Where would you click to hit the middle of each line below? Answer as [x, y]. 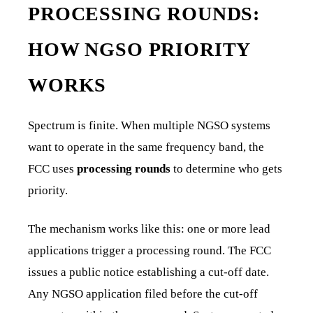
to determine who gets [226, 168]
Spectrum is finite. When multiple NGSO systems [149, 125]
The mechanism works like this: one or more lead [149, 228]
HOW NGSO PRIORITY [139, 49]
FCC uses [52, 168]
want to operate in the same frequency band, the [146, 147]
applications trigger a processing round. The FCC [150, 250]
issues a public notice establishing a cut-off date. [148, 272]
